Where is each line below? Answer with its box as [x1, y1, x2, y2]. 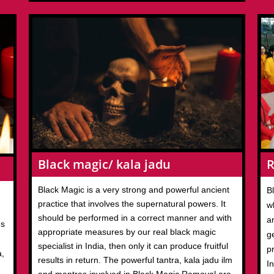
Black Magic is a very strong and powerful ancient [38, 185, 230, 195]
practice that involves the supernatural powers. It [38, 199, 226, 209]
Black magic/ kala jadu [38, 156, 171, 173]
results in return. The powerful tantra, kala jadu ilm [38, 255, 233, 265]
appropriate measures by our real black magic [38, 227, 217, 237]
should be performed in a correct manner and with [38, 213, 232, 223]
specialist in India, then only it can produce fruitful [38, 241, 229, 251]
